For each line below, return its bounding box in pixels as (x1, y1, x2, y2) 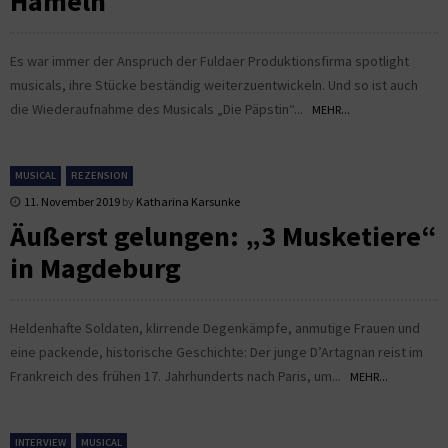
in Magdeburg (10, 249, 181, 286)
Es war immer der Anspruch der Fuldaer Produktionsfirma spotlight (10, 51, 409, 70)
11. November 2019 (24, 193, 120, 209)
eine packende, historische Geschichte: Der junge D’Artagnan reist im (10, 342, 423, 361)
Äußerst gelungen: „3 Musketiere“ (10, 217, 437, 254)
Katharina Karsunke (136, 193, 240, 209)
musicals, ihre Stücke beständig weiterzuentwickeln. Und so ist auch (10, 75, 418, 94)
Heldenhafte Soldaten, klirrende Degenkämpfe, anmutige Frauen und (10, 318, 420, 337)
